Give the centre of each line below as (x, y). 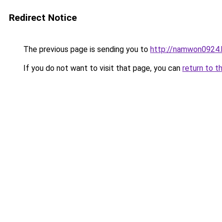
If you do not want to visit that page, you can (102, 68)
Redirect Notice (43, 18)
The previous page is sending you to (86, 49)
